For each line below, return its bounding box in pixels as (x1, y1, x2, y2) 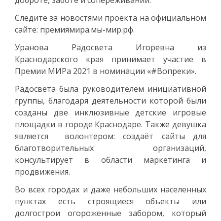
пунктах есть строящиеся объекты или (15, 195, 206, 207)
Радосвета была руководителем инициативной (15, 83, 206, 94)
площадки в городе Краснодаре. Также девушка (15, 118, 206, 130)
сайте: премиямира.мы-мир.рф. (15, 24, 135, 35)
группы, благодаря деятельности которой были (15, 95, 206, 106)
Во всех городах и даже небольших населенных (15, 184, 206, 195)
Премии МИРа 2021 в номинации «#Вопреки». (15, 65, 196, 76)
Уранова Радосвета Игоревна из (15, 41, 206, 53)
